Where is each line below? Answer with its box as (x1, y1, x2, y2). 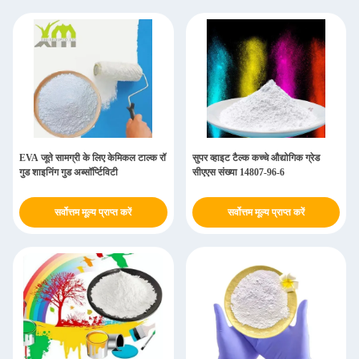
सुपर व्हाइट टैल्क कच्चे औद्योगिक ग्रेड (192, 152, 320, 163)
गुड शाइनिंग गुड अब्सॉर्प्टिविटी (19, 167, 118, 178)
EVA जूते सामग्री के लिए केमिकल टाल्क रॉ (19, 152, 166, 163)
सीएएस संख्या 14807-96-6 (192, 167, 284, 178)
